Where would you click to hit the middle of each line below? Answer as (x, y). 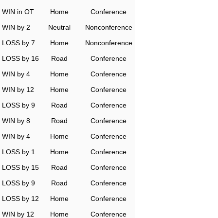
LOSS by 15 (20, 167)
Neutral (59, 27)
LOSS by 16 (20, 58)
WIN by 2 (16, 27)
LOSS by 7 (18, 43)
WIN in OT (18, 12)
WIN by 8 (16, 121)
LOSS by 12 (20, 199)
